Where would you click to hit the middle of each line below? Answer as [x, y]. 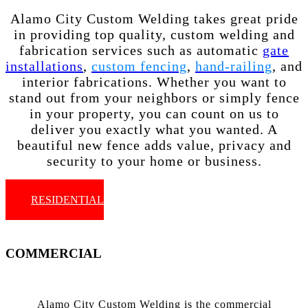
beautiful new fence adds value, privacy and [154, 145]
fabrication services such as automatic [141, 50]
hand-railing [234, 66]
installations [44, 66]
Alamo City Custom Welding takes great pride [154, 18]
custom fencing [139, 66]
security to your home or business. [154, 161]
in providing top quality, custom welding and [154, 34]
